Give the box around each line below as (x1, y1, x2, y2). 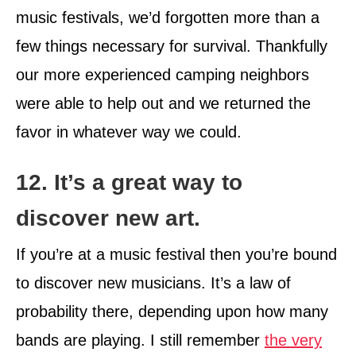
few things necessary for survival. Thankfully (16, 37, 327, 55)
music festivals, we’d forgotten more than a (16, 8, 319, 26)
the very (265, 331, 322, 349)
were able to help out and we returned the (16, 94, 311, 112)
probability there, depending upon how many (16, 302, 328, 320)
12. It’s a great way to (16, 169, 242, 195)
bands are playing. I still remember (16, 331, 265, 349)
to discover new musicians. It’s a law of (16, 273, 291, 292)
